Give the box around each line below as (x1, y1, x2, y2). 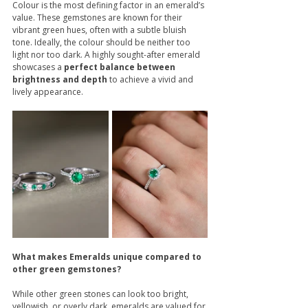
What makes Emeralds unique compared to (12, 250, 203, 263)
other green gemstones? (12, 263, 121, 275)
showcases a (12, 61, 64, 74)
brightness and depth (12, 74, 107, 86)
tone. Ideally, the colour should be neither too (12, 36, 192, 49)
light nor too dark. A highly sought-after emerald (12, 49, 202, 61)
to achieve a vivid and (107, 74, 195, 86)
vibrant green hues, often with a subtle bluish (12, 24, 188, 36)
